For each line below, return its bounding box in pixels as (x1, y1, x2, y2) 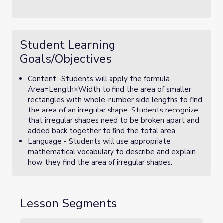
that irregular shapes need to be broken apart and (28, 115, 199, 125)
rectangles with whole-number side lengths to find (28, 95, 202, 105)
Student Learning (20, 37, 115, 53)
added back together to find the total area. (28, 126, 177, 136)
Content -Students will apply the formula (28, 74, 170, 84)
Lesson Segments (20, 195, 117, 211)
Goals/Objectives (20, 51, 111, 67)
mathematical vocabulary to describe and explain (28, 147, 196, 157)
